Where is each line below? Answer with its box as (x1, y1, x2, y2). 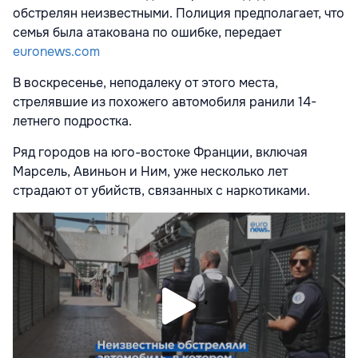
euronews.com (13, 43, 100, 61)
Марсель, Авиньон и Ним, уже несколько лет (13, 163, 288, 181)
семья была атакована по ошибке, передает (13, 24, 281, 42)
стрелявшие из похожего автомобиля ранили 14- (13, 93, 316, 111)
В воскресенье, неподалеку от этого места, (13, 74, 278, 92)
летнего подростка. (13, 113, 141, 130)
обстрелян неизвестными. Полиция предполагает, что (13, 5, 344, 22)
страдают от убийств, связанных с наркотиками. (13, 182, 310, 200)
